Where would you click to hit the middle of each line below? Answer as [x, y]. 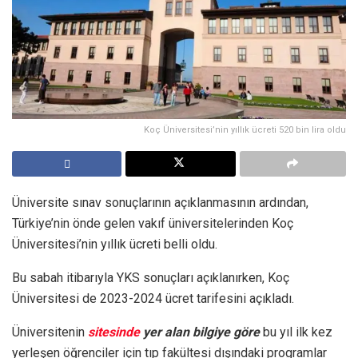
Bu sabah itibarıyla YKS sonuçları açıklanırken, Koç [151, 277]
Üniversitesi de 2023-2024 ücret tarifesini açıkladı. [153, 298]
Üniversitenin [50, 332]
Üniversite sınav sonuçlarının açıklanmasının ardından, [160, 202]
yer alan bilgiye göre [200, 332]
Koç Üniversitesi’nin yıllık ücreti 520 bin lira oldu [245, 129]
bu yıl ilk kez [296, 332]
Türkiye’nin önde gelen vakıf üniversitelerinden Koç [153, 223]
